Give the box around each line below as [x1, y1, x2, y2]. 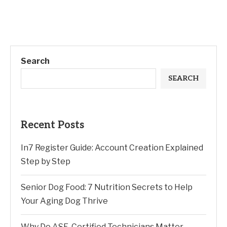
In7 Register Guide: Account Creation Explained [21, 143, 203, 153]
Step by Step [21, 157, 70, 166]
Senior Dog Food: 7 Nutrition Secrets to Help [21, 182, 193, 192]
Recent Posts [21, 119, 84, 131]
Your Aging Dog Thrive [21, 196, 108, 206]
